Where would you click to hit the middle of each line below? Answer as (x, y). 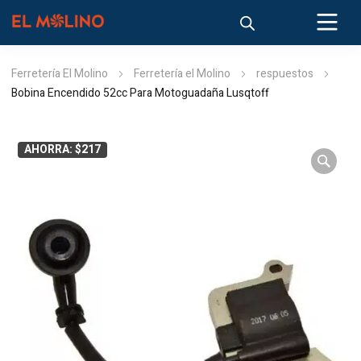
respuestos (285, 74)
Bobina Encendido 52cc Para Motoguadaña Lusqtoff (140, 93)
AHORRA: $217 (62, 149)
